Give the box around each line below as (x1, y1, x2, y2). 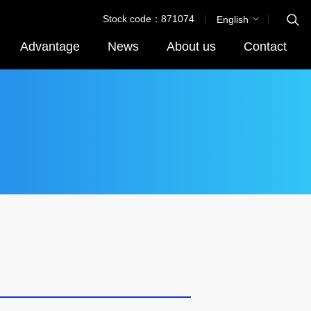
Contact (244, 40, 287, 53)
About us (167, 40, 216, 53)
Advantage (20, 40, 80, 53)
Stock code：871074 (103, 13, 194, 24)
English (217, 14, 251, 25)
